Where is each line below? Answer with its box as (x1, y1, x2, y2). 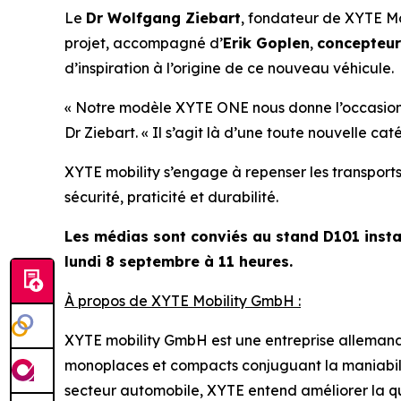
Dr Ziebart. (64, 124, 141, 141)
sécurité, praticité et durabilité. (64, 188, 278, 206)
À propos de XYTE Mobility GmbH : (64, 292, 301, 310)
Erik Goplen (223, 34, 310, 52)
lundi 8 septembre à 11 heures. (64, 252, 293, 270)
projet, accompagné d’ (64, 34, 223, 52)
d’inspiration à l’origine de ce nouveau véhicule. (64, 59, 394, 77)
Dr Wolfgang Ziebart (86, 9, 241, 27)
